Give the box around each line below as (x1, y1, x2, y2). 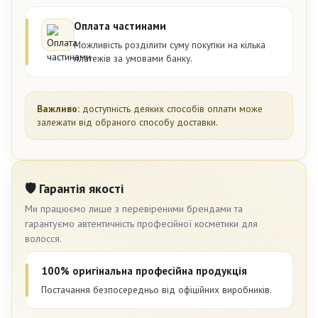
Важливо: (37, 102, 79, 115)
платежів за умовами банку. (74, 51, 192, 65)
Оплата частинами (74, 18, 166, 33)
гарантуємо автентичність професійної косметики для (25, 217, 258, 231)
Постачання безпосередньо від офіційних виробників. (41, 283, 272, 297)
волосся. (25, 232, 62, 246)
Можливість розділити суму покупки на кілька (74, 38, 265, 51)
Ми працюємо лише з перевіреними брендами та (25, 202, 243, 216)
